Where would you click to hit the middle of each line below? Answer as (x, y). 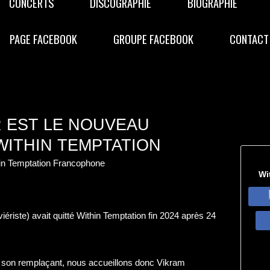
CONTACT (249, 39)
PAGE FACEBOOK (43, 39)
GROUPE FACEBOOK (153, 39)
